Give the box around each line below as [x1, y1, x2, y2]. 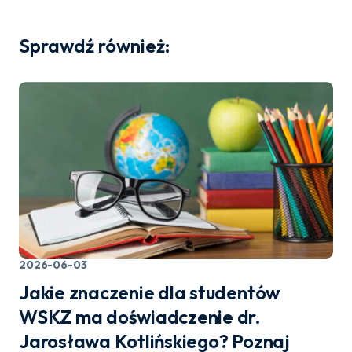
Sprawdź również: [19, 34, 170, 58]
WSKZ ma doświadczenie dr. [19, 305, 261, 329]
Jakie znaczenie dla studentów [19, 280, 280, 305]
